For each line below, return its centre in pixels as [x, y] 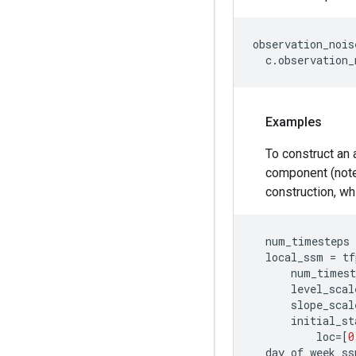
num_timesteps [308, 241]
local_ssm [294, 257]
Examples [294, 122]
